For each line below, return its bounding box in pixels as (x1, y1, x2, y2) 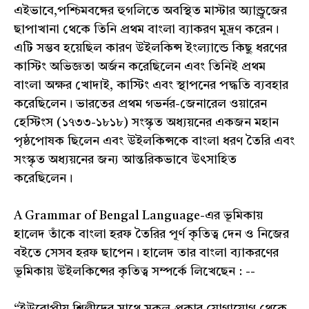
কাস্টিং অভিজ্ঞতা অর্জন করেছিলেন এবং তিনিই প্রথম (14, 61, 266, 74)
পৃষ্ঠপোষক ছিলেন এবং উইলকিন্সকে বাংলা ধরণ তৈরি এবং (14, 135, 295, 148)
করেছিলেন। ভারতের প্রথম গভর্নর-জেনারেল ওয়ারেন (14, 98, 267, 111)
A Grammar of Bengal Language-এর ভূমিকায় (14, 210, 263, 223)
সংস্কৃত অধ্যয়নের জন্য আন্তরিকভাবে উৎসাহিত (14, 154, 237, 167)
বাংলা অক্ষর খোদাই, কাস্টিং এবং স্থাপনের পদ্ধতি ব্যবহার (14, 79, 288, 92)
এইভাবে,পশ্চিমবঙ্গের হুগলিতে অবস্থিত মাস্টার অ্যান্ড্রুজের (14, 5, 287, 18)
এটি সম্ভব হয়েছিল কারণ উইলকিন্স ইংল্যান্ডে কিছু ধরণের (14, 42, 287, 55)
